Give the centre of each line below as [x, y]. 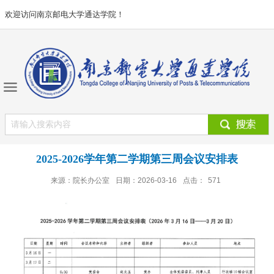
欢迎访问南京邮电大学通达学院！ [65, 14]
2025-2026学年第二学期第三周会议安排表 [137, 159]
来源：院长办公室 [80, 180]
